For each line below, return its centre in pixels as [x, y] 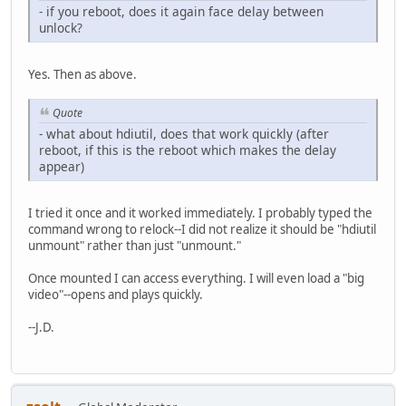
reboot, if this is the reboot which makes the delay [188, 150]
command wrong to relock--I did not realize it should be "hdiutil [202, 230]
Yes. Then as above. [82, 75]
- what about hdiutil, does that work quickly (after [184, 134]
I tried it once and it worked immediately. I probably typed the [200, 213]
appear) [62, 167]
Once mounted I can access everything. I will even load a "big [196, 279]
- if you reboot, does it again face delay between [181, 12]
